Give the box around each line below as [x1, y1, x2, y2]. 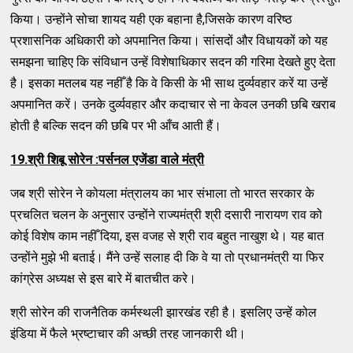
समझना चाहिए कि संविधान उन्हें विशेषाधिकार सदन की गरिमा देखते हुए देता [10, 54, 336, 69]
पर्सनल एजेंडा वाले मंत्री [98, 151, 205, 167]
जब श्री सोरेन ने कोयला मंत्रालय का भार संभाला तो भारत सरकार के [10, 185, 315, 201]
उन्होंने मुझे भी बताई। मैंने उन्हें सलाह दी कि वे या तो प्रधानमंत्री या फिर [10, 249, 325, 265]
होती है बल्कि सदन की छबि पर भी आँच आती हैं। [10, 117, 222, 133]
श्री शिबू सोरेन [28, 151, 93, 167]
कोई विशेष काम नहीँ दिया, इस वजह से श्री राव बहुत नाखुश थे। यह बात [10, 228, 325, 243]
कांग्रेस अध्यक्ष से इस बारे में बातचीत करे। [10, 270, 197, 286]
